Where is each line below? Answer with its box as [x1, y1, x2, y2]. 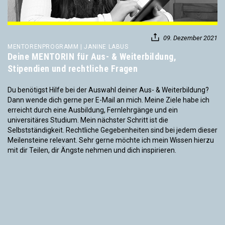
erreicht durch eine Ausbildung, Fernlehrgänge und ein [8, 106, 178, 114]
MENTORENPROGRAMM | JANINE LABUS [8, 43, 129, 50]
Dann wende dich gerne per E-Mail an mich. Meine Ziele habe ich [8, 96, 209, 104]
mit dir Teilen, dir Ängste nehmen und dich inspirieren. [8, 146, 176, 154]
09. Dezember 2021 [163, 34, 217, 42]
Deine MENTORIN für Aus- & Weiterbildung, [8, 51, 177, 62]
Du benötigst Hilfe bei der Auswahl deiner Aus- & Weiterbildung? [8, 86, 209, 94]
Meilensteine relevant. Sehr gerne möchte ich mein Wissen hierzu [8, 136, 214, 144]
